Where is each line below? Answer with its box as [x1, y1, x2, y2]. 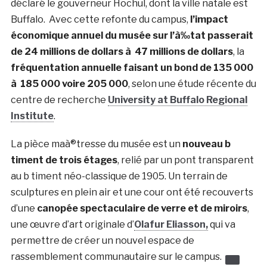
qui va [207, 219, 235, 230]
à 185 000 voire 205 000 [10, 78, 128, 89]
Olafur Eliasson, [133, 219, 208, 230]
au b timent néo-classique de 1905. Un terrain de [10, 170, 228, 182]
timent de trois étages [10, 154, 117, 166]
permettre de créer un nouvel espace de [10, 235, 194, 246]
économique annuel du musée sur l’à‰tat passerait [10, 30, 253, 41]
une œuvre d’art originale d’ [10, 219, 134, 230]
